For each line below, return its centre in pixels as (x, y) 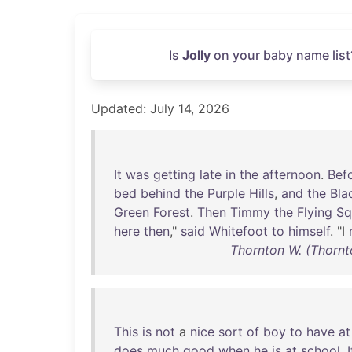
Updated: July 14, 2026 (160, 108)
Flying (315, 212)
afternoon (291, 174)
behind (161, 193)
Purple (226, 193)
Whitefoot (238, 231)
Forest (172, 212)
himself (309, 231)
